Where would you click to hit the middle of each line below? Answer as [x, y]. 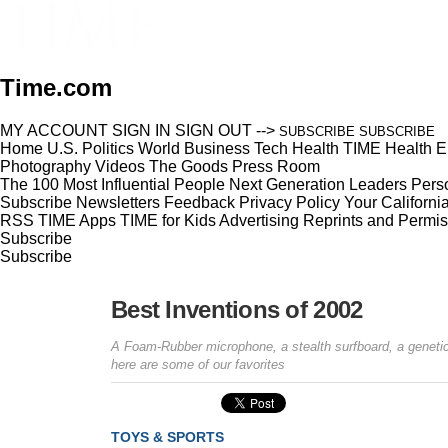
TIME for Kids [168, 220]
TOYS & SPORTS [167, 436]
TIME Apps [77, 220]
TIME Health [387, 148]
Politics [108, 148]
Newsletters [118, 202]
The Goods [188, 166]
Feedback [199, 202]
